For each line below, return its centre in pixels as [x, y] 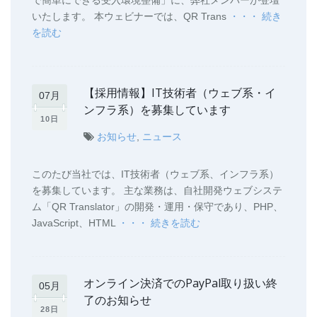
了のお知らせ [117, 300]
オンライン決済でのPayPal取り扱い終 [180, 283]
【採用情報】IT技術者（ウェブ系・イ [180, 92]
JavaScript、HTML [75, 223]
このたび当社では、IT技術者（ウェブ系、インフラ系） [155, 174]
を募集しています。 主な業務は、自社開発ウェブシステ [157, 190]
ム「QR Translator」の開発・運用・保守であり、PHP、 [157, 206]
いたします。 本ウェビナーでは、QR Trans [131, 16]
